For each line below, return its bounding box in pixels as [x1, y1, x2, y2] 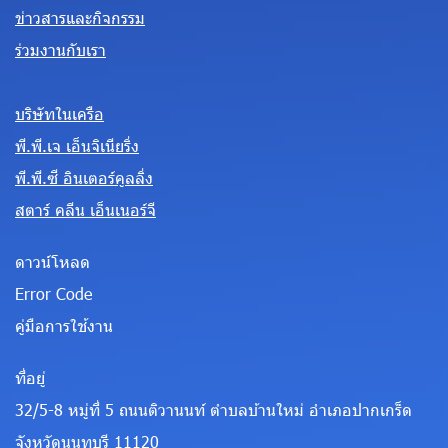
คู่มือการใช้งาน [15, 315, 113, 336]
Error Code [15, 283, 92, 304]
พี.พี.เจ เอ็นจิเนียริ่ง [15, 135, 139, 156]
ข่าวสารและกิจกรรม [15, 7, 145, 28]
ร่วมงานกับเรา [15, 39, 106, 60]
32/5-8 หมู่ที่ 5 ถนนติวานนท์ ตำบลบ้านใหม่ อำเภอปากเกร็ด [15, 399, 412, 420]
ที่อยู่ [15, 367, 45, 388]
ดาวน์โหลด [15, 251, 90, 272]
